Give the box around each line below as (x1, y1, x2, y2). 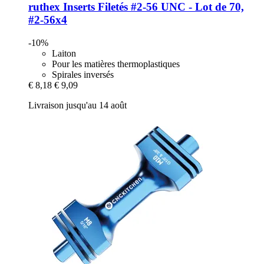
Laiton (52, 48, 76, 59)
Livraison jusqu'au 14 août (28, 100, 127, 111)
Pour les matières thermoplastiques (52, 59, 180, 70)
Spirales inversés (52, 70, 114, 80)
